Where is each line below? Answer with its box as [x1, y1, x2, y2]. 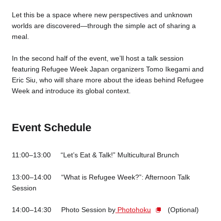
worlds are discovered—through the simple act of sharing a [11, 21, 196, 30]
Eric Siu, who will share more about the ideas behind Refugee [11, 76, 204, 84]
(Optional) [165, 205, 199, 214]
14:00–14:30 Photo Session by [11, 205, 115, 214]
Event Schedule [11, 121, 91, 134]
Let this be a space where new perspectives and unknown [11, 10, 192, 19]
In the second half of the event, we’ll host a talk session [11, 54, 184, 63]
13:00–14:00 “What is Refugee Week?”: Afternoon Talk [11, 173, 190, 181]
